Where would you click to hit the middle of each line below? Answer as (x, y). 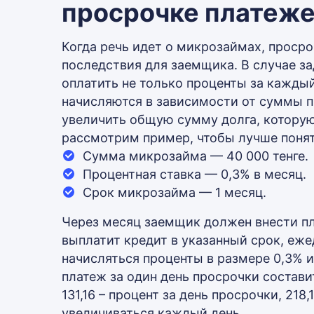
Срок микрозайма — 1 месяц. (175, 192)
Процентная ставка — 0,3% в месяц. (194, 174)
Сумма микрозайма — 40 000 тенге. (196, 156)
